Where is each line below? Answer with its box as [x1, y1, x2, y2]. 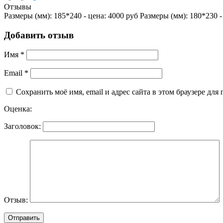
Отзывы [4, 2, 31, 11]
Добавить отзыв [4, 29, 74, 40]
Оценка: [4, 105, 32, 113]
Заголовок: [4, 122, 41, 131]
